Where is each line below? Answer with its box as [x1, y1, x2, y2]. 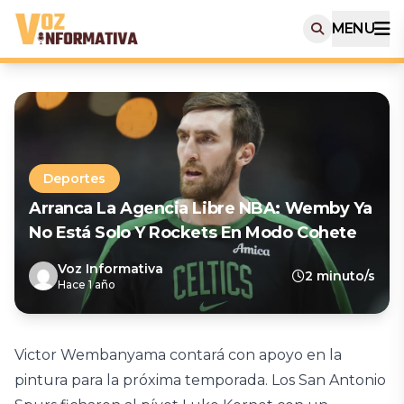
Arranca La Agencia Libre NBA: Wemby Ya [29, 198, 372, 218]
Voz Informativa [58, 261, 163, 277]
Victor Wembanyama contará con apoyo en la [14, 346, 342, 363]
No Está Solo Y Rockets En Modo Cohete [29, 223, 357, 243]
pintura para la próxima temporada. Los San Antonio [14, 372, 386, 389]
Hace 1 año [58, 278, 115, 291]
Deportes [43, 170, 106, 187]
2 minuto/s [305, 268, 375, 284]
